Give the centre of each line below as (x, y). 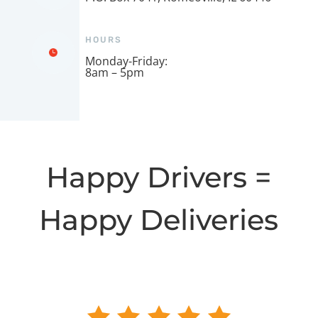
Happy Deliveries (159, 219)
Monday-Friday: (126, 61)
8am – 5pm (115, 72)
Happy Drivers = (159, 177)
